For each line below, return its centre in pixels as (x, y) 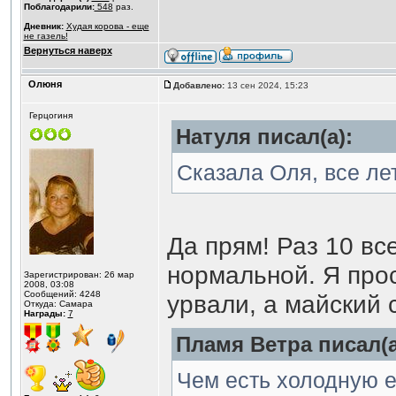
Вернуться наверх (68, 50)
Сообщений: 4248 (62, 294)
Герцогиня (50, 115)
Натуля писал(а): (264, 137)
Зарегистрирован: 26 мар (79, 274)
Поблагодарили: (59, 7)
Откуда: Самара (58, 304)
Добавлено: (198, 85)
